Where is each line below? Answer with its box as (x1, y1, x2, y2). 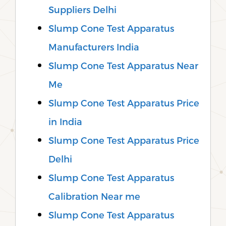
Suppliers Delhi (48, 4, 117, 15)
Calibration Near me (48, 191, 140, 202)
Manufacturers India (48, 41, 139, 52)
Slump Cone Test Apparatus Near (48, 60, 198, 71)
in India (48, 116, 82, 127)
